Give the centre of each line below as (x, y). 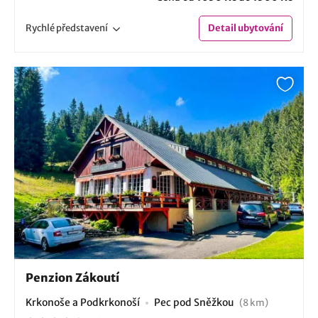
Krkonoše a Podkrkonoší (83, 303)
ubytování (260, 28)
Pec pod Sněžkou (195, 303)
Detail (222, 28)
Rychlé (41, 28)
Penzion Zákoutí (72, 278)
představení (82, 28)
